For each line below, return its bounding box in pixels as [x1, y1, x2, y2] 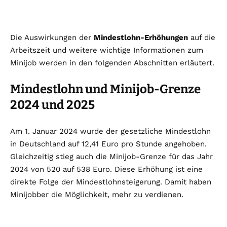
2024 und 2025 [10, 98, 95, 112]
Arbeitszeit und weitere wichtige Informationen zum [10, 46, 203, 55]
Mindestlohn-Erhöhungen [94, 33, 188, 43]
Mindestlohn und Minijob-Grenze [10, 82, 201, 97]
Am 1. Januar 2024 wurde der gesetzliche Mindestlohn [10, 127, 211, 136]
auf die [188, 33, 215, 43]
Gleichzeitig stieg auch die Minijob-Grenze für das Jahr [10, 152, 213, 162]
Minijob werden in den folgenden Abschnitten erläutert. [10, 58, 214, 68]
